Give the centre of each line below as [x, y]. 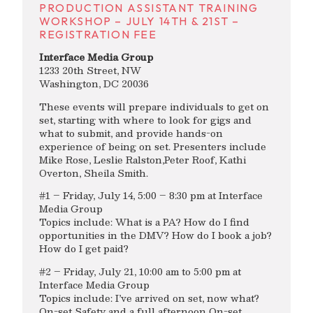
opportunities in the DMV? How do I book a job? [155, 235]
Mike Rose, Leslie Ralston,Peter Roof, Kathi [143, 159]
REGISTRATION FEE [98, 35]
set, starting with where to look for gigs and [145, 119]
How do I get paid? [84, 249]
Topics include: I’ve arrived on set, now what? [149, 298]
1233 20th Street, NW [90, 71]
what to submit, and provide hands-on [131, 133]
